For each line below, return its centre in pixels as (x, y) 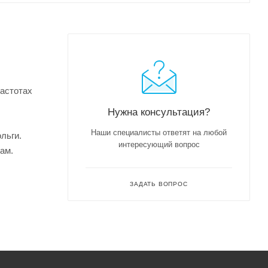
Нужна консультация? (159, 112)
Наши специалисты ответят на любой (159, 132)
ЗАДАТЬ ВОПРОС (159, 184)
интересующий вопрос (159, 144)
